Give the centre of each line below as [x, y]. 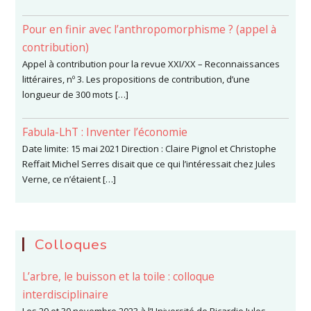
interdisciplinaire [66, 294]
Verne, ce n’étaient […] [69, 179]
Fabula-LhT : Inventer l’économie [105, 132]
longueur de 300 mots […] [76, 94]
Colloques [72, 244]
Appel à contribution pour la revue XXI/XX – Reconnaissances [151, 64]
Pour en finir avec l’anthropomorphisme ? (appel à [150, 29]
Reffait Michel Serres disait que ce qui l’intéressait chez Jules [149, 164]
